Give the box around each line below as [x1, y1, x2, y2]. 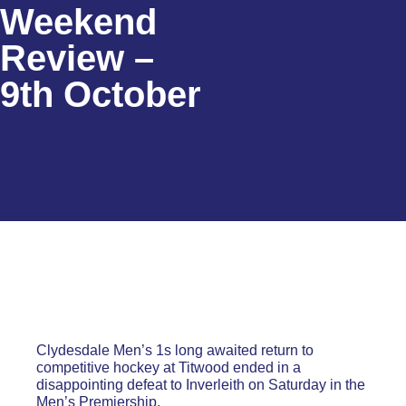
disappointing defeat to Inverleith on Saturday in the [36, 377, 365, 392]
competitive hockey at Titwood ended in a [36, 360, 301, 375]
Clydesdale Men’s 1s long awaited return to [36, 343, 314, 358]
